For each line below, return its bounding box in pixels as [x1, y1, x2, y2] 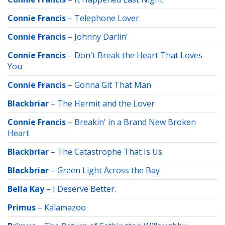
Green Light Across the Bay [57, 165, 160, 176]
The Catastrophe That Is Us [57, 146, 162, 157]
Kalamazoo [44, 202, 86, 213]
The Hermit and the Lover [57, 98, 155, 109]
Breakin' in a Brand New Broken [74, 117, 196, 128]
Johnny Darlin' [74, 31, 128, 42]
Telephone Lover [74, 13, 139, 24]
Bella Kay [8, 183, 44, 194]
